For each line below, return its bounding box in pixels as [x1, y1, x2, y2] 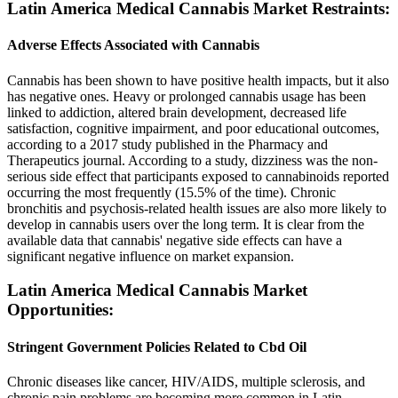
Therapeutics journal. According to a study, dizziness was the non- [7, 152, 378, 168]
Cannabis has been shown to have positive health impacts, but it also [7, 72, 389, 88]
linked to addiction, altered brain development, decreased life [7, 104, 346, 120]
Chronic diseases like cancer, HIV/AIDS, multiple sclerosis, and [7, 373, 365, 389]
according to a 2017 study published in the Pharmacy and [7, 136, 328, 152]
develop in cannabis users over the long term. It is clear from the [7, 216, 364, 232]
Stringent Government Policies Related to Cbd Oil [7, 338, 306, 354]
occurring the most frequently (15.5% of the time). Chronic [7, 184, 336, 200]
